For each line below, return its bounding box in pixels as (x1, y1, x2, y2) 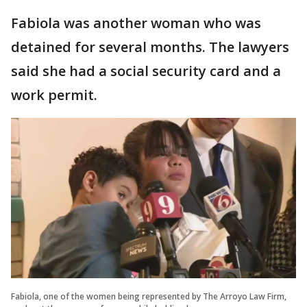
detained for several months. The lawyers (11, 38, 289, 56)
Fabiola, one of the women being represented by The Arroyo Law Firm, (11, 290, 286, 302)
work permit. (11, 86, 101, 104)
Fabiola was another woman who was (11, 14, 261, 32)
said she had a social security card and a (11, 62, 281, 80)
